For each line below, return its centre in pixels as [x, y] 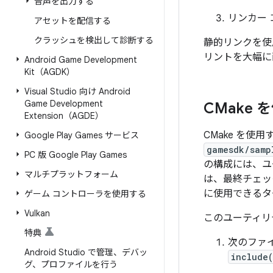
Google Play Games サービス [82, 135]
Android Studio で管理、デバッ [86, 252]
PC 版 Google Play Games [76, 155]
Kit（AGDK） [50, 72]
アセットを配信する [73, 21]
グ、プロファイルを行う [71, 264]
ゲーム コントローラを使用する [85, 194]
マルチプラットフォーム [71, 174]
